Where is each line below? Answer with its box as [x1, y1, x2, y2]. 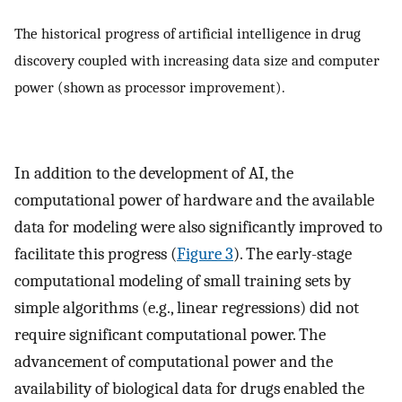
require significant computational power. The [14, 324, 326, 345]
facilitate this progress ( [14, 243, 177, 264]
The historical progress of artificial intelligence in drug [14, 23, 361, 42]
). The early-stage [233, 243, 352, 264]
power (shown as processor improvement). [14, 77, 285, 96]
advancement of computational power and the [14, 351, 333, 371]
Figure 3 [177, 243, 233, 264]
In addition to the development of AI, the [14, 162, 293, 183]
